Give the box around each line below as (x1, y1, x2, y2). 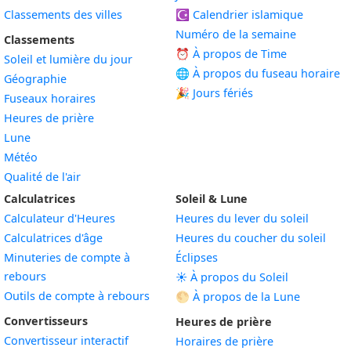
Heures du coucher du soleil (175, 230, 326, 245)
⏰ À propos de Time (175, 46, 287, 61)
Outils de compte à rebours (4, 288, 150, 303)
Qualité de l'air (4, 169, 81, 184)
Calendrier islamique (190, 7, 303, 22)
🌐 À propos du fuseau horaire (175, 66, 340, 81)
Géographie (4, 71, 67, 86)
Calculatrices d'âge (4, 230, 103, 245)
